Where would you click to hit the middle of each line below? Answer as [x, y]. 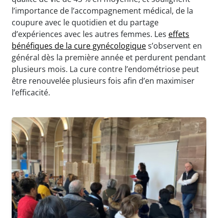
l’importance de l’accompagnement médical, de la [102, 10]
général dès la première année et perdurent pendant [109, 57]
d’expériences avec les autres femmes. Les [90, 34]
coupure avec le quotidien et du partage [85, 22]
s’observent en [174, 45]
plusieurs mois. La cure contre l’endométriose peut [105, 69]
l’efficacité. [31, 92]
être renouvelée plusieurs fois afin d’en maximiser [103, 81]
